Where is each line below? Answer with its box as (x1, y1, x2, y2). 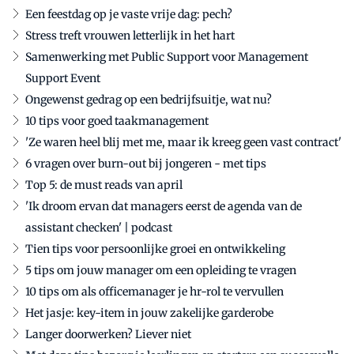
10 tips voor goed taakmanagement (25, 114, 209, 129)
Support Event (25, 71, 100, 86)
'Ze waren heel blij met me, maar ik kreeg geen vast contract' (25, 135, 341, 150)
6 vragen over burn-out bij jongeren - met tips (25, 156, 266, 171)
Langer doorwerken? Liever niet (25, 327, 191, 342)
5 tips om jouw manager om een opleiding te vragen (25, 263, 296, 278)
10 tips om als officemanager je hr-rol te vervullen (25, 284, 284, 299)
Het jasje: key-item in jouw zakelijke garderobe (25, 306, 273, 321)
